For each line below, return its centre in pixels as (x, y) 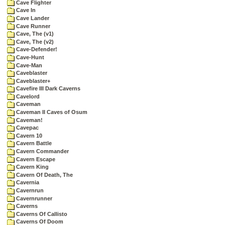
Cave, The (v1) (34, 34)
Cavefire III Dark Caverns (47, 89)
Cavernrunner (33, 198)
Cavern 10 (28, 135)
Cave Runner (32, 26)
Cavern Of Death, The (44, 175)
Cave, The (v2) (34, 41)
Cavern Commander (42, 151)
